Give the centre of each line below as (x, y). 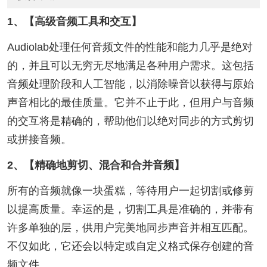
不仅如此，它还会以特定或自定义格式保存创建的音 (130, 246)
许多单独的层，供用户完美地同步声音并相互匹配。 (130, 228)
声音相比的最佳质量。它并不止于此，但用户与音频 (130, 103)
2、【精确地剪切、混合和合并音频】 (96, 165)
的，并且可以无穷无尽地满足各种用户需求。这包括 (130, 66)
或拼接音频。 (39, 140)
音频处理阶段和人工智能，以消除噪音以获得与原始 (130, 84)
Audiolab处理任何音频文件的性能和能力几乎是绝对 (130, 47)
